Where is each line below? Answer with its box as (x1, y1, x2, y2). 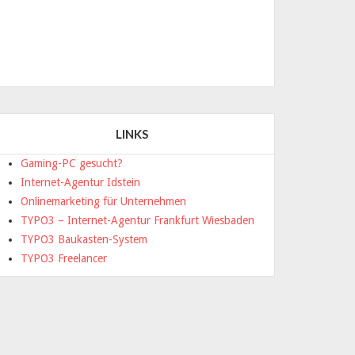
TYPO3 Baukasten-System (21, 233, 147, 246)
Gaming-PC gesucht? (21, 157, 123, 170)
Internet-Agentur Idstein (21, 176, 140, 189)
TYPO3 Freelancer (21, 252, 107, 265)
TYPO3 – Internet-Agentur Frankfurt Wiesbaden (21, 214, 254, 227)
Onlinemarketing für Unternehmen (21, 195, 186, 208)
